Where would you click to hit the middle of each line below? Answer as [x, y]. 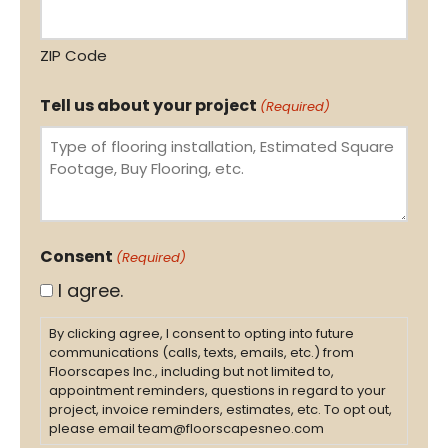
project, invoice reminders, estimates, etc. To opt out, [220, 410]
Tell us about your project [148, 105]
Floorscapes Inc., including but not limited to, [191, 372]
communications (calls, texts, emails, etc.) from [201, 353]
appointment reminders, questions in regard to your [217, 391]
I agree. [90, 290]
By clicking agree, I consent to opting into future [201, 334]
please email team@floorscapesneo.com [186, 429]
